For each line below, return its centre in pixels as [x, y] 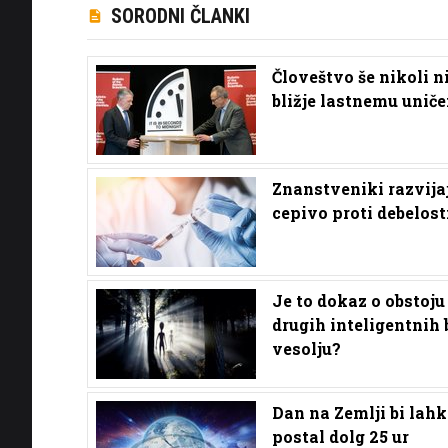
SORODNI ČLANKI [180, 15]
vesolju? [306, 348]
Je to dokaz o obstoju [358, 300]
